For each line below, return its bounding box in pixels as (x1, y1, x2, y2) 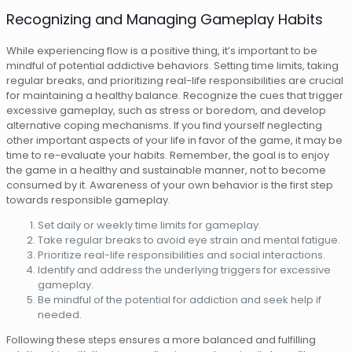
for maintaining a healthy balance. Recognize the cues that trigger (6, 87, 343, 103)
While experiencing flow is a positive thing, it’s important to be (6, 42, 317, 58)
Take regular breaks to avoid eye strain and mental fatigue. (38, 232, 340, 247)
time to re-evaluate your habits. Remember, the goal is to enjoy (6, 147, 329, 163)
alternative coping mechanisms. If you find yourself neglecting (6, 117, 322, 133)
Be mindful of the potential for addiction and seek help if (38, 291, 321, 307)
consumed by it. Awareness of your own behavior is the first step (6, 177, 333, 192)
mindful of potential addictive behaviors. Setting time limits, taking (6, 57, 339, 73)
